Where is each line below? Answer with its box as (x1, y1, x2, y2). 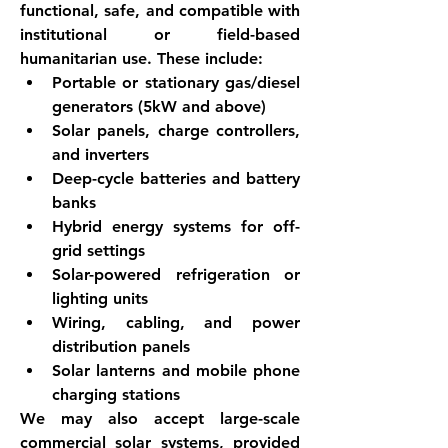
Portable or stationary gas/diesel (52, 73, 300, 92)
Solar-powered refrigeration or (52, 265, 300, 284)
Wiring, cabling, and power (52, 313, 300, 332)
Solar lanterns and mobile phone (52, 361, 300, 380)
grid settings (52, 241, 145, 260)
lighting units (52, 289, 148, 308)
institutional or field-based (20, 25, 300, 44)
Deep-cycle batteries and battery (52, 169, 300, 188)
